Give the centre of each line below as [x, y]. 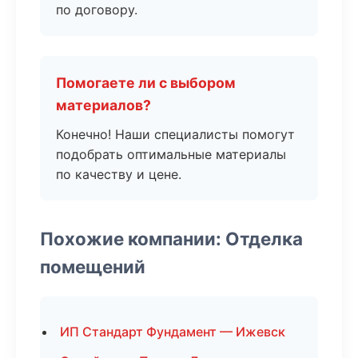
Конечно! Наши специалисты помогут [175, 134]
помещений [93, 267]
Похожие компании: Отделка [171, 239]
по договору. [97, 10]
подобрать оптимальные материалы [171, 154]
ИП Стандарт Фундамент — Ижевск [173, 332]
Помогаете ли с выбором [146, 83]
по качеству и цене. [119, 174]
